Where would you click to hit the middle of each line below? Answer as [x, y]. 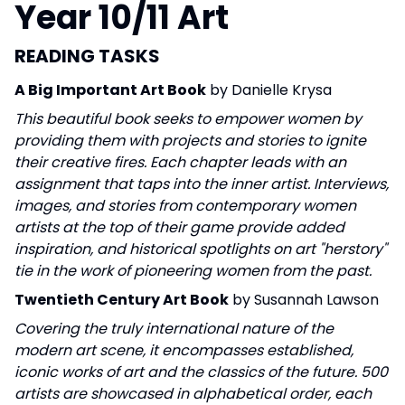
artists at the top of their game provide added [179, 227]
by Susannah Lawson [304, 299]
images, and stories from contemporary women [185, 205]
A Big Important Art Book [110, 89]
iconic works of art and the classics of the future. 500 [201, 372]
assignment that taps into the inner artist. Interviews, [202, 184]
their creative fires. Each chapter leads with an [180, 162]
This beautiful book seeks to [113, 118]
